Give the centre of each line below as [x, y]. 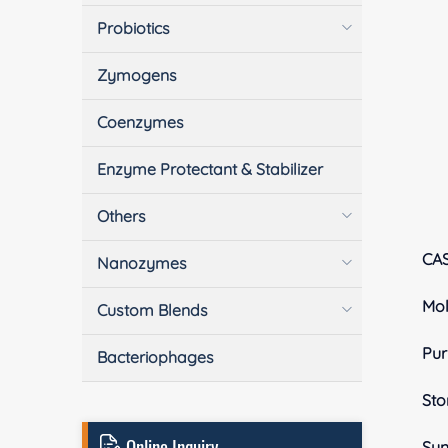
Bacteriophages [156, 356]
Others [122, 215]
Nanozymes [142, 262]
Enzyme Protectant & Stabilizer [210, 168]
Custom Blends [153, 309]
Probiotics [134, 27]
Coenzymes [141, 121]
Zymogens [137, 74]
